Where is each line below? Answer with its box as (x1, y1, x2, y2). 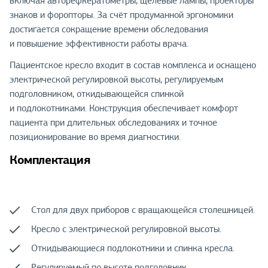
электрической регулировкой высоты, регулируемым (10, 73, 223, 86)
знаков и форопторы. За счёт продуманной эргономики (10, 8, 233, 21)
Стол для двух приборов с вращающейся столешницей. (31, 204, 255, 217)
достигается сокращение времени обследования (10, 23, 208, 35)
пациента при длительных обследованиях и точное (10, 116, 217, 129)
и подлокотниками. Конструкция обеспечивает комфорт (10, 102, 238, 114)
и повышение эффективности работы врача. (10, 37, 188, 50)
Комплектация (10, 151, 90, 167)
